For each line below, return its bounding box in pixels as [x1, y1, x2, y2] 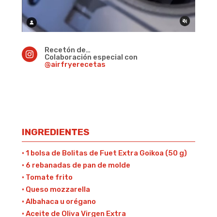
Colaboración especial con [44, 53, 138, 62]
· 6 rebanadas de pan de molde [21, 161, 130, 170]
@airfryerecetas [44, 60, 106, 69]
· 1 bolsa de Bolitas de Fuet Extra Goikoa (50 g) [21, 149, 187, 158]
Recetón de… [44, 46, 91, 55]
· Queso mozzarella [21, 185, 90, 194]
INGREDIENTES [21, 126, 90, 138]
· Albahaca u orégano [21, 197, 96, 206]
